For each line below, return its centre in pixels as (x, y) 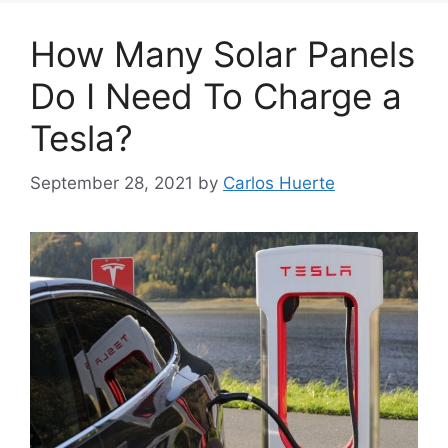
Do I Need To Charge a (216, 96)
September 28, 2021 (111, 182)
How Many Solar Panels (222, 54)
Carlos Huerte (279, 182)
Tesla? (81, 138)
